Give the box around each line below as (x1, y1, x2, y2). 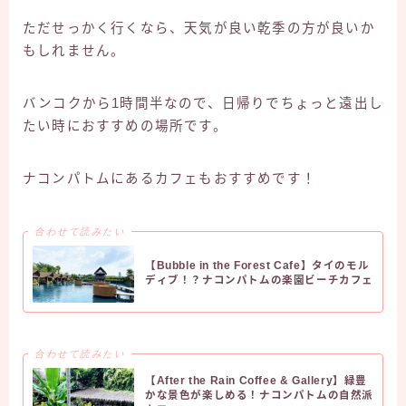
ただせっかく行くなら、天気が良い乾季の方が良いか (23, 21, 375, 36)
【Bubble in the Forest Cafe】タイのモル (145, 260, 370, 272)
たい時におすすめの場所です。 (23, 119, 227, 134)
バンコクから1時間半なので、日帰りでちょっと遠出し (23, 96, 384, 111)
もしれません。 (23, 43, 126, 59)
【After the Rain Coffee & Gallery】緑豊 (145, 375, 367, 387)
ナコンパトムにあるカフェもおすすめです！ (23, 171, 316, 187)
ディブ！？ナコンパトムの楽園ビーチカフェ (145, 275, 373, 286)
